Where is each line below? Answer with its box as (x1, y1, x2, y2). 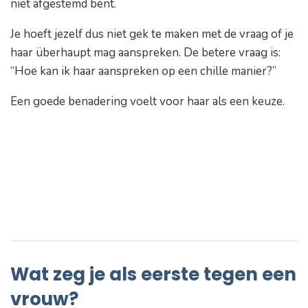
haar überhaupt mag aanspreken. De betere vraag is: (10, 45, 280, 61)
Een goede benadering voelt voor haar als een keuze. (10, 93, 287, 110)
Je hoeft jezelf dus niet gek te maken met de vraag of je (10, 26, 294, 43)
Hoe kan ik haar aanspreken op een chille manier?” (14, 63, 276, 80)
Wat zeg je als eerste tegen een (10, 261, 296, 287)
